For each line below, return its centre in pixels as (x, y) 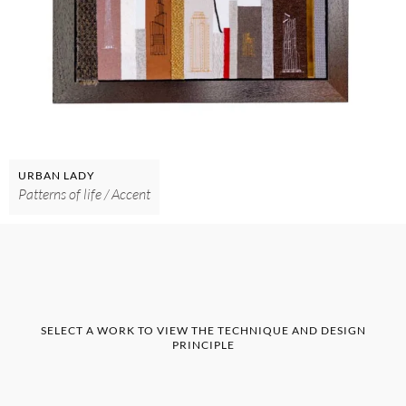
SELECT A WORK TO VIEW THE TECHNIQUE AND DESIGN (203, 331)
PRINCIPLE (203, 345)
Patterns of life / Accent (84, 194)
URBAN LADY (57, 176)
